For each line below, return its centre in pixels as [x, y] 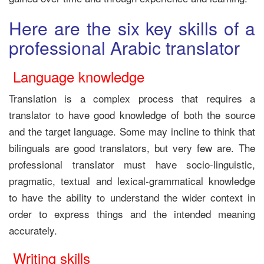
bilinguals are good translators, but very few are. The [132, 148]
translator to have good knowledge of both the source [132, 115]
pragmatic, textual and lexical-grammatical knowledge [132, 181]
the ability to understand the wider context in [152, 197]
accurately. [33, 230]
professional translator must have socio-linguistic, [132, 164]
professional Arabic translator [124, 47]
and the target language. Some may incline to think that [132, 131]
